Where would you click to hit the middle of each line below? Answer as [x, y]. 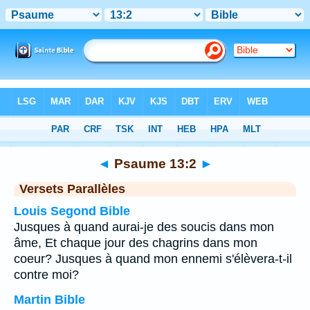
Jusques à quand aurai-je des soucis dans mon [144, 227]
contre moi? [46, 275]
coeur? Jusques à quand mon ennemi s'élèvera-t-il [153, 259]
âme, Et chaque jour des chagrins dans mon [136, 243]
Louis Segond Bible [72, 211]
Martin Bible [49, 300]
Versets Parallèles [72, 189]
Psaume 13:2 [155, 163]
